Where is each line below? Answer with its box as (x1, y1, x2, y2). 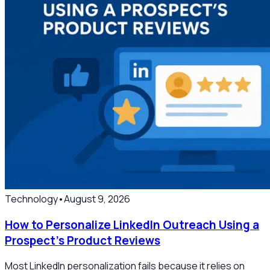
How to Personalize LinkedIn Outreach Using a (5, 216, 259, 233)
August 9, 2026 (64, 192, 130, 206)
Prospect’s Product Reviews (5, 232, 160, 248)
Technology (5, 192, 58, 206)
